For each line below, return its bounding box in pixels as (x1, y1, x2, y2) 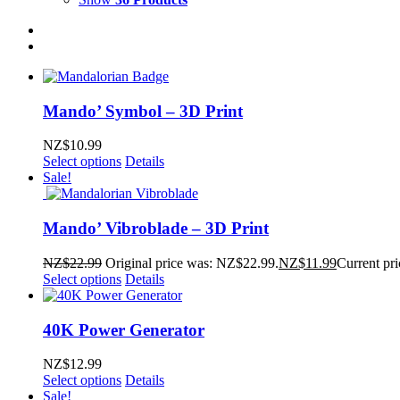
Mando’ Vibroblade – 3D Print (43, 219, 269, 238)
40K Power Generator (43, 320, 204, 339)
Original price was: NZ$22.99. (105, 254, 279, 271)
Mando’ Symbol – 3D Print (43, 101, 243, 121)
